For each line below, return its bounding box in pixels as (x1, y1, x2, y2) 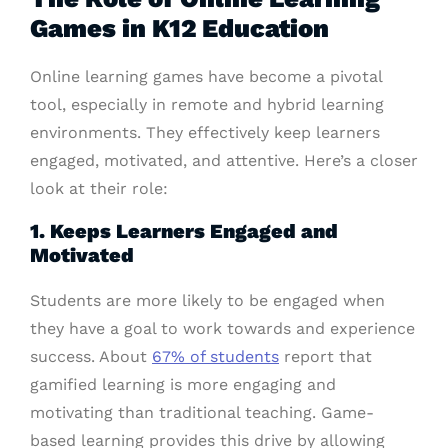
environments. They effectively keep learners (30, 123, 380, 143)
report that (279, 347, 372, 367)
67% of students (152, 347, 279, 367)
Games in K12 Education (30, 13, 329, 44)
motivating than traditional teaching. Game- (30, 403, 374, 423)
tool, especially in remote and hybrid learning (30, 95, 384, 115)
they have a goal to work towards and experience (30, 319, 415, 339)
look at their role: (30, 179, 168, 199)
